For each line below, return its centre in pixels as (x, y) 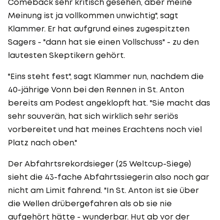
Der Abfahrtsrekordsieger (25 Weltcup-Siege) (99, 163)
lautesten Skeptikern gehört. (67, 55)
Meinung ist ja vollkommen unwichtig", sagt (93, 15)
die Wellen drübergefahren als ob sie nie (90, 203)
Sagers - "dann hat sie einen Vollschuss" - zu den (103, 41)
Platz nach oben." (42, 142)
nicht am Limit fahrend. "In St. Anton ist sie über (103, 190)
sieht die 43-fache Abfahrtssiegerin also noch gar (109, 177)
